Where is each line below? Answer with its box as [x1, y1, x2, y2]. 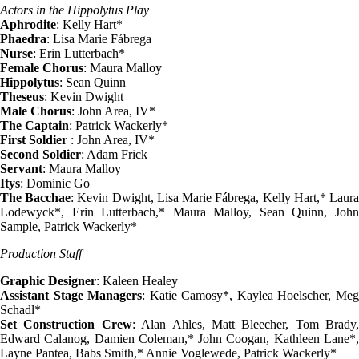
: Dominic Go [20, 176, 90, 191]
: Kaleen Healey [96, 274, 178, 288]
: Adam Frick [81, 147, 147, 162]
